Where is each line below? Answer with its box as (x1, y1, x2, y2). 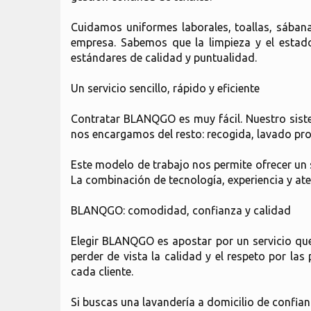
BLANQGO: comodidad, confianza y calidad (71, 204, 291, 217)
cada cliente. (71, 265, 133, 278)
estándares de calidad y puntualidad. (71, 51, 257, 64)
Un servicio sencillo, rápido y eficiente (71, 82, 260, 94)
